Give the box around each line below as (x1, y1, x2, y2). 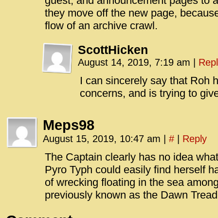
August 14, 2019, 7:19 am (78, 57, 193, 68)
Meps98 (43, 117, 94, 133)
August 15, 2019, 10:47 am (43, 133, 163, 144)
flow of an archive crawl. (45, 19, 158, 32)
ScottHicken (78, 43, 148, 56)
